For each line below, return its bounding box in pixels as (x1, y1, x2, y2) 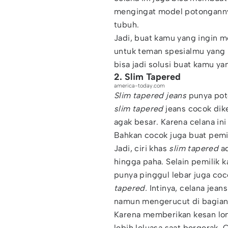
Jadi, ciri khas (114, 144, 167, 153)
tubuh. (114, 20, 139, 30)
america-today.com (114, 82, 165, 89)
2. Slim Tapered (114, 71, 181, 82)
